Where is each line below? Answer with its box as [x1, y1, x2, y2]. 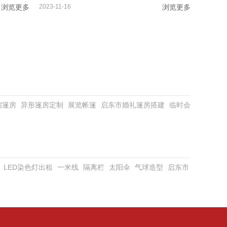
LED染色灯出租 [4, 163, 53, 172]
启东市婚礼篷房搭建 [101, 101, 165, 109]
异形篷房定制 [21, 101, 63, 109]
